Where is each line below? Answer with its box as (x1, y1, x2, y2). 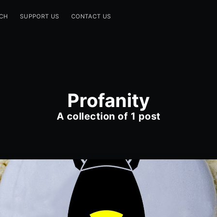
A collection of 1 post (56, 110, 161, 123)
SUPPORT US (19, 13, 60, 20)
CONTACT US (71, 13, 111, 20)
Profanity (67, 89, 150, 112)
